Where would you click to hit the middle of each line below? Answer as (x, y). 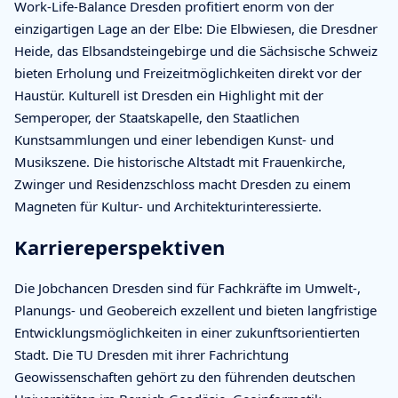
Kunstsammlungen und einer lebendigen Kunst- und (174, 139)
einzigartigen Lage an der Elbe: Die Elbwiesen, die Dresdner (196, 28)
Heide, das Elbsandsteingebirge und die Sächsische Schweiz (196, 50)
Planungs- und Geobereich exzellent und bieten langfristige (195, 310)
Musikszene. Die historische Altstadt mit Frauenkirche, (180, 161)
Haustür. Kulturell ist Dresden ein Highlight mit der (169, 95)
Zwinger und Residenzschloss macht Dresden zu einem (183, 183)
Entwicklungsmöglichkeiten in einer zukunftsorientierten (187, 332)
